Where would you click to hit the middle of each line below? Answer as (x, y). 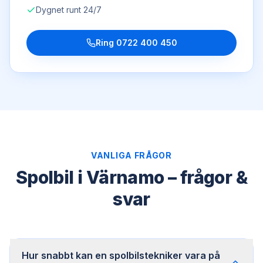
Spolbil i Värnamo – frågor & (131, 177)
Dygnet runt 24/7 (69, 9)
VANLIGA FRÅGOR (131, 155)
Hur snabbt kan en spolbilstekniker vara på (121, 255)
